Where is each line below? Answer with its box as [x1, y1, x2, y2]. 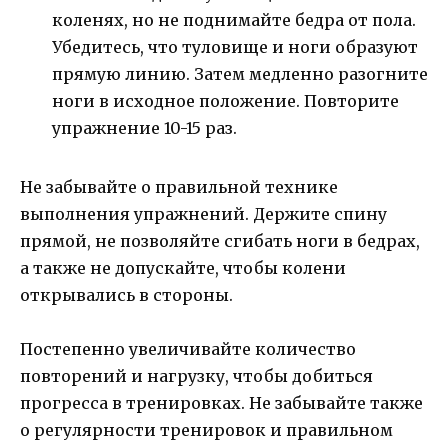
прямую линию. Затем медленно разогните [52, 63, 428, 84]
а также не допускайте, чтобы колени [20, 257, 346, 278]
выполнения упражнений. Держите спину [20, 203, 387, 224]
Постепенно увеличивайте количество [20, 338, 356, 359]
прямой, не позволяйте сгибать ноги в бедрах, [20, 230, 420, 251]
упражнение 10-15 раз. [52, 117, 237, 138]
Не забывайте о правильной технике [20, 176, 338, 197]
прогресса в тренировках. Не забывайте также [20, 392, 423, 413]
